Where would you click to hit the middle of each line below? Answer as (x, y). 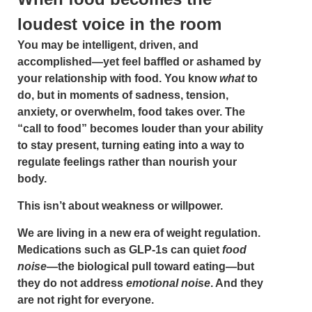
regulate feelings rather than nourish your (127, 162)
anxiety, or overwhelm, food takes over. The (131, 112)
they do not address (72, 283)
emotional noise (168, 283)
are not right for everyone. (86, 300)
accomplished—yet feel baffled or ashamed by (139, 62)
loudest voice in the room (119, 24)
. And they (237, 283)
